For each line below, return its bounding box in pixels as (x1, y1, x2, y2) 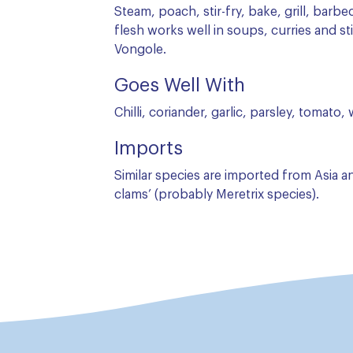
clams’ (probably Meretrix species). (114, 188, 319, 201)
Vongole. (114, 43, 166, 56)
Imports (114, 139, 183, 158)
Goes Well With (114, 76, 245, 95)
